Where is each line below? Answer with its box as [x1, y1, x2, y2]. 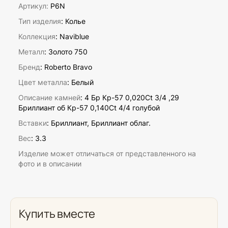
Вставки [18, 119, 47, 128]
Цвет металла [18, 78, 67, 87]
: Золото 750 [44, 47, 88, 56]
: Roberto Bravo [40, 63, 92, 72]
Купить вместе [19, 206, 96, 222]
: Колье [61, 17, 85, 26]
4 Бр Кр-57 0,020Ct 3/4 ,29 [84, 93, 179, 102]
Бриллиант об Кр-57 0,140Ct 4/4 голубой [18, 103, 160, 112]
